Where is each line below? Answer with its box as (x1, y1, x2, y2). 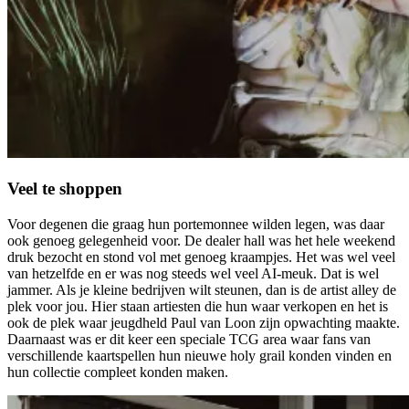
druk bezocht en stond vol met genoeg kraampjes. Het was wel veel (7, 248, 395, 265)
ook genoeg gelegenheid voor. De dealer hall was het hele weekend (7, 232, 395, 248)
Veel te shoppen (7, 179, 122, 199)
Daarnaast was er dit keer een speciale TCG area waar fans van (7, 330, 371, 347)
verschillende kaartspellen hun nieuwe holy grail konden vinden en (7, 347, 392, 363)
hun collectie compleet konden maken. (7, 363, 228, 380)
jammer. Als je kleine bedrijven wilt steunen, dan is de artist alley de (7, 281, 396, 298)
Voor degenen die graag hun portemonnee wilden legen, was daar (7, 215, 384, 232)
